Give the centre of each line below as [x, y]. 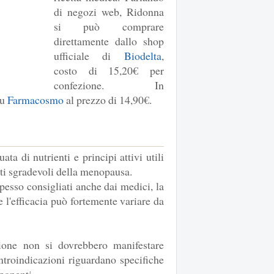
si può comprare [109, 27]
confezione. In [109, 85]
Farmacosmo [35, 100]
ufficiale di [89, 56]
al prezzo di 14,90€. [108, 100]
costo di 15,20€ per [109, 71]
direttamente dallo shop [109, 41]
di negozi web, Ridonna [109, 12]
